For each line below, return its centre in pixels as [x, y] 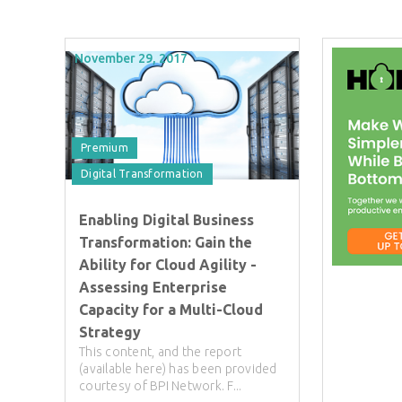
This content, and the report [160, 351]
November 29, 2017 [131, 58]
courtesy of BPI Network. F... [161, 385]
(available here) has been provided [178, 368]
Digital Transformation [142, 173]
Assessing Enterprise [153, 287]
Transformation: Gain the [166, 242]
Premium [105, 147]
